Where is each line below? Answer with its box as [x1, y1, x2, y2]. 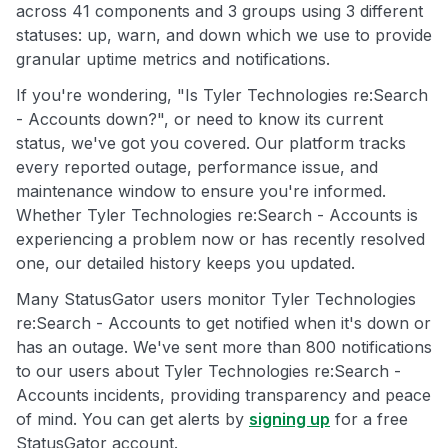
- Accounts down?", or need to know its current [16, 109, 383, 130]
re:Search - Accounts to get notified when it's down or [16, 313, 431, 334]
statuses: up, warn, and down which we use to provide [16, 25, 432, 46]
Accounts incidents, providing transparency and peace [16, 385, 431, 406]
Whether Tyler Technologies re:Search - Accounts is [16, 205, 418, 226]
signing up [249, 409, 330, 430]
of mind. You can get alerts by [16, 409, 249, 430]
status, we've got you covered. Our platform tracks [16, 133, 406, 154]
